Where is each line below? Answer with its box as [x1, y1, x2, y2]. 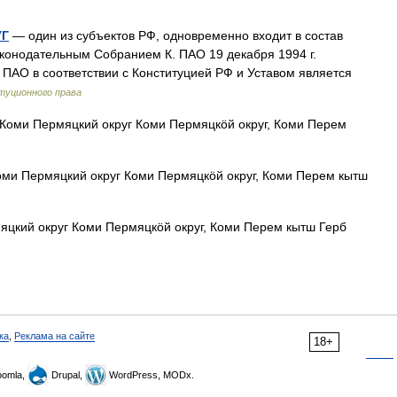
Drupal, [49, 370, 85, 380]
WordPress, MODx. [106, 370, 194, 380]
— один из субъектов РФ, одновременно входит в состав [9, 28, 343, 43]
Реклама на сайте [14, 331, 95, 341]
